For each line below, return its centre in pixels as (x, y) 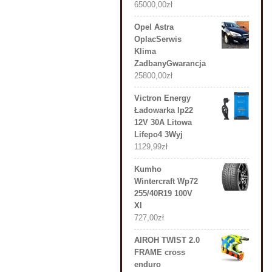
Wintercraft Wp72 (166, 181)
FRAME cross (160, 252)
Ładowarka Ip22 (164, 110)
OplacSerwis (158, 39)
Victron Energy (162, 98)
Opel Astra (154, 27)
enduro (148, 264)
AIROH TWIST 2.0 (167, 240)
